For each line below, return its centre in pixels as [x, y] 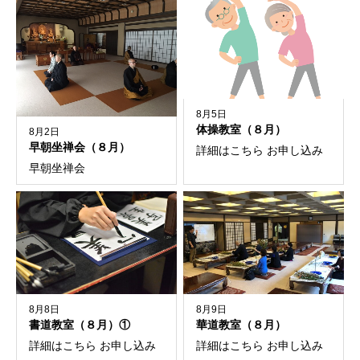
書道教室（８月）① [80, 325]
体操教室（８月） [241, 130]
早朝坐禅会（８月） [80, 147]
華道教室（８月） [241, 325]
